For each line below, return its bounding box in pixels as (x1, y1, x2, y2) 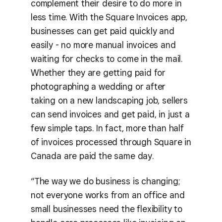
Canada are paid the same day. (31, 151, 154, 161)
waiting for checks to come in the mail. (31, 54, 182, 64)
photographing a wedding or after (31, 81, 166, 92)
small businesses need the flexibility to (31, 203, 182, 214)
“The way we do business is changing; (31, 175, 180, 186)
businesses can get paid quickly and (31, 26, 174, 36)
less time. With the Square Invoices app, (31, 12, 187, 22)
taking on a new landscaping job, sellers (31, 95, 188, 106)
